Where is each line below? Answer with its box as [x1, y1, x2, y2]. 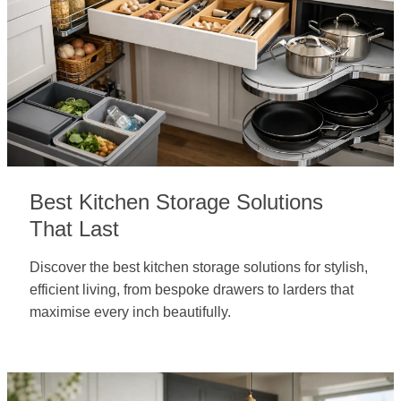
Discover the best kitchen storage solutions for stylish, [30, 260, 368, 275]
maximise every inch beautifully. [30, 304, 231, 320]
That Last [30, 217, 119, 241]
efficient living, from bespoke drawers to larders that [30, 282, 354, 297]
